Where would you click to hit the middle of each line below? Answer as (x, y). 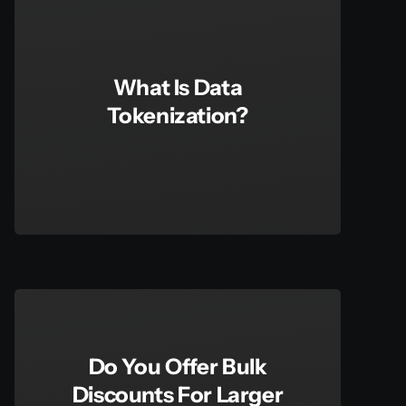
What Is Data (178, 87)
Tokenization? (178, 115)
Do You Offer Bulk (178, 367)
